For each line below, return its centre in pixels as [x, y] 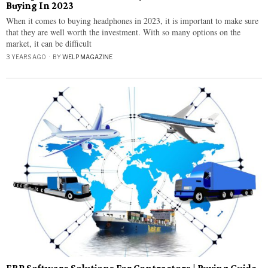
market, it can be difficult [49, 44]
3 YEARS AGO [26, 57]
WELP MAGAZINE [87, 57]
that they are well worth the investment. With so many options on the [123, 32]
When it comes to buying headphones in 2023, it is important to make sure [132, 21]
